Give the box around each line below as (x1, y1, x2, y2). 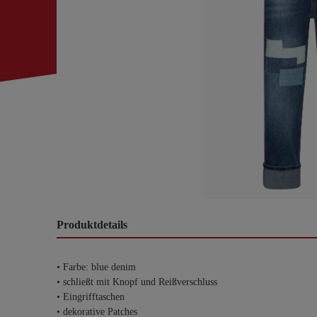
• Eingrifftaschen (57, 292, 125, 302)
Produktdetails (57, 219, 127, 231)
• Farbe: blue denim (57, 262, 136, 272)
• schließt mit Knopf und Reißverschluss (57, 277, 217, 287)
